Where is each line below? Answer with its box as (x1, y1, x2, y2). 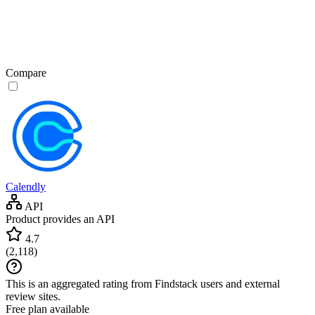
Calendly (6, 180, 46, 193)
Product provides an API (6, 212, 115, 225)
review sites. (6, 290, 60, 302)
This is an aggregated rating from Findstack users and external (6, 277, 280, 290)
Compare (6, 66, 46, 79)
